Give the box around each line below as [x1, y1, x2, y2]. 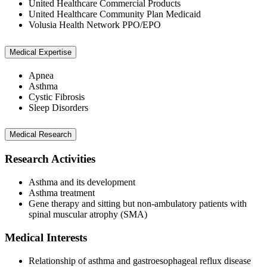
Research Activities [5, 153, 95, 166]
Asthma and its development [29, 177, 135, 188]
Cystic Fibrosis [29, 91, 85, 102]
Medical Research [10, 130, 72, 139]
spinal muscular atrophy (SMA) [29, 209, 147, 220]
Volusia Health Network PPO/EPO [29, 19, 161, 30]
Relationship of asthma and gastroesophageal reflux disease [29, 255, 251, 266]
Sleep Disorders [29, 102, 88, 113]
